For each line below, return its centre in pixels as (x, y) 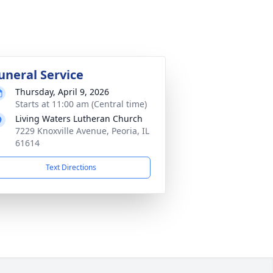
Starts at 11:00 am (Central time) (81, 104)
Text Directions (71, 167)
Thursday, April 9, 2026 (62, 92)
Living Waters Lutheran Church (79, 119)
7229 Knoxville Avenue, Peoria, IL (82, 131)
